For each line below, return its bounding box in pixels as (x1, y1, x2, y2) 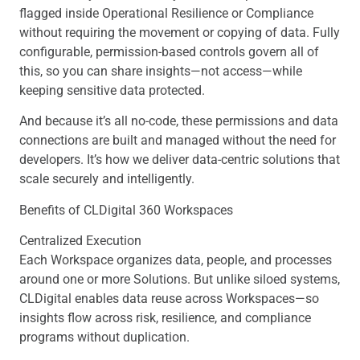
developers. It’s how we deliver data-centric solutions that (19, 152, 340, 168)
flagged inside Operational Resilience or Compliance (19, 5, 313, 21)
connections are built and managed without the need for (19, 133, 336, 149)
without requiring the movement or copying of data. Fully (19, 24, 340, 40)
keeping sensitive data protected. (19, 82, 205, 98)
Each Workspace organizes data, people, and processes (19, 252, 332, 268)
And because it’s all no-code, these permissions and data (19, 113, 338, 129)
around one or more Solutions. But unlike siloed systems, (19, 272, 340, 288)
